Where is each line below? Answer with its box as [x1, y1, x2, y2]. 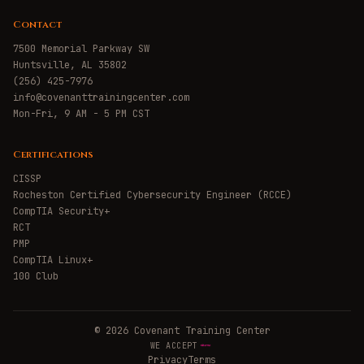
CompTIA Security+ [13, 205, 110, 218]
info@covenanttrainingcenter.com [13, 91, 189, 104]
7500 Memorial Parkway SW [13, 42, 149, 55]
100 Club [13, 270, 58, 283]
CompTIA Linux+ [13, 253, 93, 266]
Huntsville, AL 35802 [13, 58, 127, 71]
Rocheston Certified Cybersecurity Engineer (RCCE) [13, 188, 292, 201]
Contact [13, 18, 63, 31]
